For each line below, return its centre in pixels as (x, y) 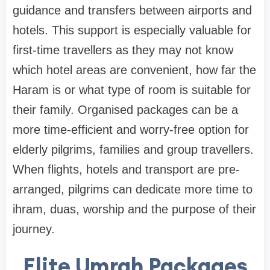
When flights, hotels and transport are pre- (126, 170)
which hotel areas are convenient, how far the (134, 70)
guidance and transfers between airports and (132, 11)
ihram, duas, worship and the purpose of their (134, 209)
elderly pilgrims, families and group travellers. (133, 150)
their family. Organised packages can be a (125, 110)
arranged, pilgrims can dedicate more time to (133, 190)
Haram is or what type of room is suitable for (132, 90)
